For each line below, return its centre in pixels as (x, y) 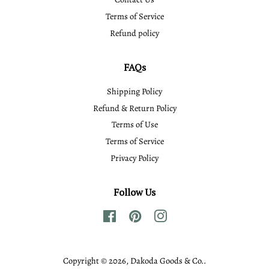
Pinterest (158, 216)
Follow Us (134, 192)
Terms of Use (134, 125)
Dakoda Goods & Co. (167, 261)
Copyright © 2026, (97, 261)
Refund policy (134, 33)
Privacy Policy (134, 158)
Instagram (186, 216)
